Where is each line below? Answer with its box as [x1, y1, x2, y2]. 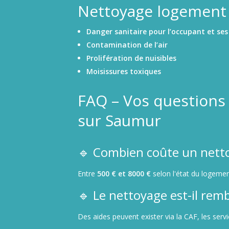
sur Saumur [78, 109, 161, 131]
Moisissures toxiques [86, 66, 161, 76]
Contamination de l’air [86, 39, 168, 50]
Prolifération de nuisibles [86, 53, 176, 63]
